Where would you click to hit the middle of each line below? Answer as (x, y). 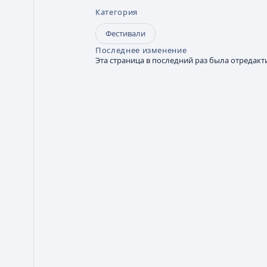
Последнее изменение (141, 50)
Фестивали (125, 33)
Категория (117, 12)
